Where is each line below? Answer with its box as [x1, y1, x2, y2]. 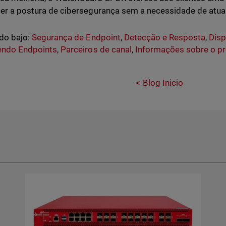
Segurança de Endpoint [32, 32, 121, 42]
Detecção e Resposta [124, 32, 205, 42]
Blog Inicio [143, 78, 184, 88]
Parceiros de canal [61, 44, 132, 54]
